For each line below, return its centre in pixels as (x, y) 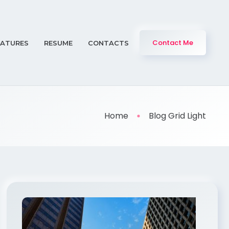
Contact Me (173, 43)
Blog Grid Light (177, 116)
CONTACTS (108, 43)
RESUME (58, 43)
